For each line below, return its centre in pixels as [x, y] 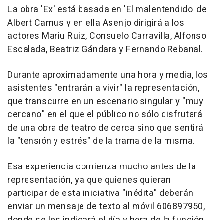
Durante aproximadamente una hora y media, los [108, 75]
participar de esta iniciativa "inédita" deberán [100, 193]
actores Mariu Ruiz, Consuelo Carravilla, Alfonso [107, 36]
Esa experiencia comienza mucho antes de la [102, 167]
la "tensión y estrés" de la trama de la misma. [101, 141]
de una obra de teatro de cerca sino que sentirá [106, 128]
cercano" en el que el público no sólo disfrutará [105, 115]
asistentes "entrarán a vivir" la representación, [103, 88]
